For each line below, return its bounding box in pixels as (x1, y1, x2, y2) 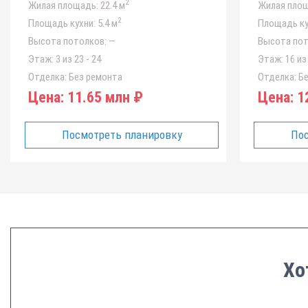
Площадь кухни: (28, 17, 96, 30)
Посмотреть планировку (61, 128, 182, 142)
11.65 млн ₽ (64, 89, 143, 106)
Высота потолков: (28, 35, 107, 47)
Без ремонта (67, 71, 122, 83)
